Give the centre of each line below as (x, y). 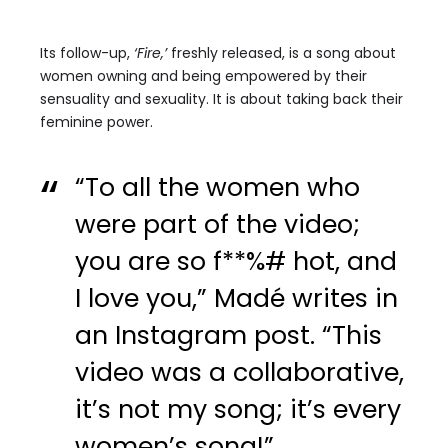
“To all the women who (218, 187)
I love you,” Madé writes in (237, 298)
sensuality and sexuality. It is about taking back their (221, 99)
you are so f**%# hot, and (236, 261)
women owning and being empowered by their (203, 76)
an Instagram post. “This (229, 335)
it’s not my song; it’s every (238, 409)
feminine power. (96, 122)
